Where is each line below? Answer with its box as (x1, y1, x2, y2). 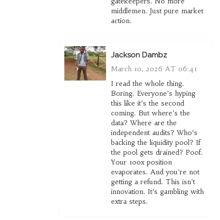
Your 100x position (110, 158, 172, 167)
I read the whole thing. (110, 79, 184, 88)
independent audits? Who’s (110, 128, 197, 137)
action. (110, 16, 132, 26)
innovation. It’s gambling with (110, 187, 204, 196)
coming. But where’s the (110, 109, 190, 118)
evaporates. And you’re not (110, 167, 199, 177)
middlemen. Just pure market (110, 6, 203, 16)
